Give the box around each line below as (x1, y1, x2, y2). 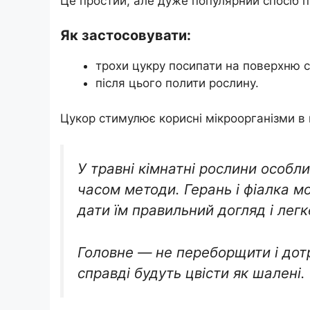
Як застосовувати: (60, 27, 191, 44)
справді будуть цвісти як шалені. (77, 264, 305, 282)
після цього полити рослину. (95, 76, 259, 91)
